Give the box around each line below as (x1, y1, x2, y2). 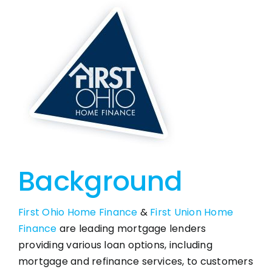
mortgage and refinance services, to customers (18, 254, 253, 268)
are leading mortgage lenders (56, 221, 206, 236)
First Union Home (150, 205, 234, 219)
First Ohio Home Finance (18, 205, 138, 219)
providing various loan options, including (18, 237, 212, 252)
